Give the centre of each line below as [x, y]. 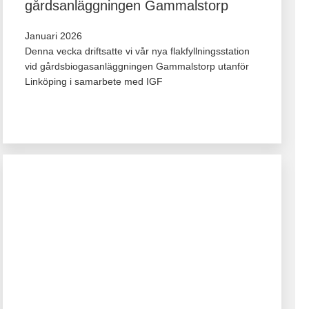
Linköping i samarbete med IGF [93, 81]
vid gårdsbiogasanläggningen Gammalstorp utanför [137, 66]
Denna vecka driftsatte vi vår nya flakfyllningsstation [137, 51]
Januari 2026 [53, 36]
